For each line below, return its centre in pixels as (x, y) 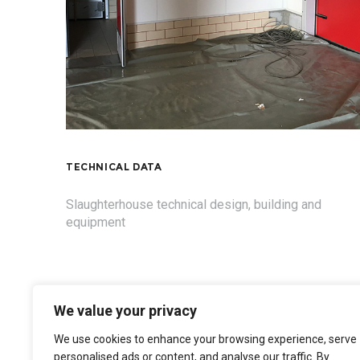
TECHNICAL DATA (114, 166)
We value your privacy (125, 311)
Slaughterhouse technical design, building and (194, 204)
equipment (96, 222)
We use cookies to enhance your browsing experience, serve (205, 339)
